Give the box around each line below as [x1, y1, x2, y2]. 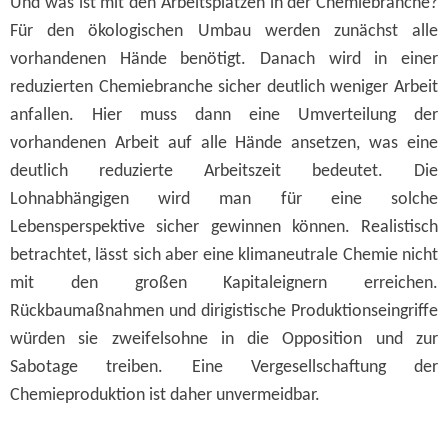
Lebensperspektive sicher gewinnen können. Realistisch [10, 218, 438, 238]
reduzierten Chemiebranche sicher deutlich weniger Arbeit [10, 78, 438, 98]
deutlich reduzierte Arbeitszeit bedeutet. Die [10, 162, 438, 182]
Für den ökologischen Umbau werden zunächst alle [10, 22, 438, 42]
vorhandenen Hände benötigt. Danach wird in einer [10, 50, 438, 70]
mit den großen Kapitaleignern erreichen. [10, 274, 438, 294]
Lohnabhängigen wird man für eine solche [10, 190, 438, 210]
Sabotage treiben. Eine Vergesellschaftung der [10, 358, 438, 378]
